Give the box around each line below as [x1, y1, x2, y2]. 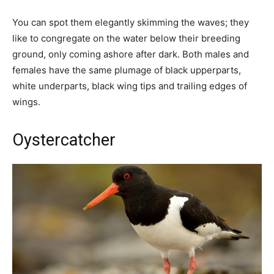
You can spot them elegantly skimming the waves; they [12, 17, 249, 29]
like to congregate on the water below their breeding [12, 32, 240, 45]
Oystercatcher [12, 130, 116, 150]
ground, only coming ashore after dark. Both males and [12, 48, 249, 61]
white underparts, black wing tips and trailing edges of [12, 80, 247, 92]
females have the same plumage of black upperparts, [12, 64, 241, 76]
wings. [12, 96, 43, 108]
